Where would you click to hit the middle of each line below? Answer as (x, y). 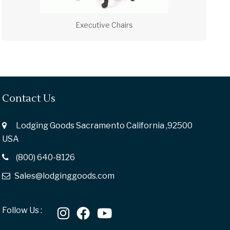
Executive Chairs (104, 25)
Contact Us (29, 99)
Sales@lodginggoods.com (65, 176)
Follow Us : (22, 210)
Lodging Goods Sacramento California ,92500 (104, 126)
